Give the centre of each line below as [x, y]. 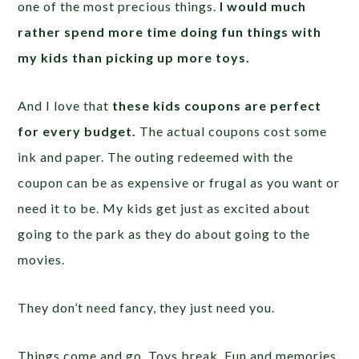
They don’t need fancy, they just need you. [147, 307]
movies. [42, 259]
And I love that [65, 105]
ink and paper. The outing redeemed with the [156, 156]
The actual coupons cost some [232, 131]
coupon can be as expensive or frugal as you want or [179, 182]
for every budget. [77, 131]
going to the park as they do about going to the [164, 233]
